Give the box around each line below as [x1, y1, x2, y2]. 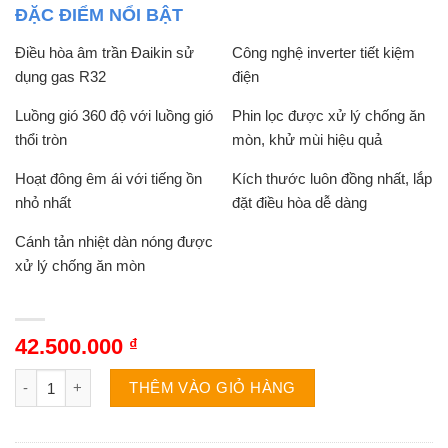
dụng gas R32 [15, 67, 106, 85]
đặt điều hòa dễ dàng [232, 193, 368, 211]
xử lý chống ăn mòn [15, 256, 145, 274]
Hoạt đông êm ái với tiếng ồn [15, 169, 202, 187]
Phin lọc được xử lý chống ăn [232, 106, 426, 124]
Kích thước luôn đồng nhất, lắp [232, 169, 433, 187]
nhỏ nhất [15, 193, 71, 211]
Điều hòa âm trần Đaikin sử [15, 43, 194, 61]
